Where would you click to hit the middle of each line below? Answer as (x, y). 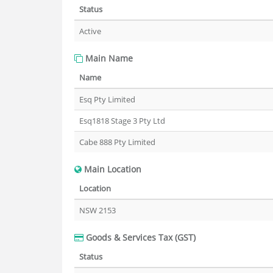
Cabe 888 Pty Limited (117, 142)
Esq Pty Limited (107, 99)
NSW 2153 (97, 210)
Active (90, 31)
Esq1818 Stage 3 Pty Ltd (122, 121)
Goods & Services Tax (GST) (140, 237)
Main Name (108, 58)
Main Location (112, 169)
